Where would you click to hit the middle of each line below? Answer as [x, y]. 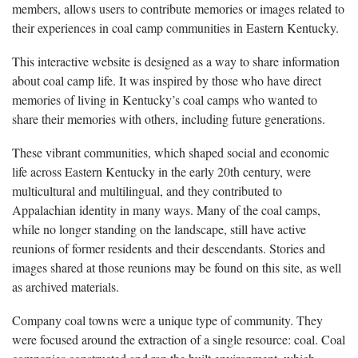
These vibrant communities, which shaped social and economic [171, 152]
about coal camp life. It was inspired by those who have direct [167, 80]
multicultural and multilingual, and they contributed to [147, 190]
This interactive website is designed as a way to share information [176, 61]
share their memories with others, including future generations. [169, 118]
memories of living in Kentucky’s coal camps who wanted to [165, 99]
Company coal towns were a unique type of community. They [167, 320]
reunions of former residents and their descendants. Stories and [169, 248]
